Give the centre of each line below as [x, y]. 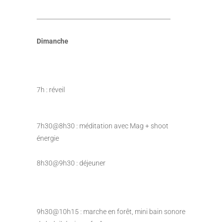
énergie [48, 138]
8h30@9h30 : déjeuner [71, 163]
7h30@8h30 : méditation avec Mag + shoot [103, 126]
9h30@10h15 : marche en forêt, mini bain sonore [111, 211]
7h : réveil [51, 89]
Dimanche [53, 41]
